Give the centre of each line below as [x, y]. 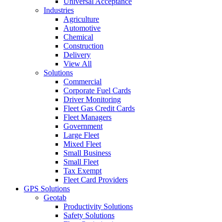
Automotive [82, 28]
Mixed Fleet [82, 144]
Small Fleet [81, 162]
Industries [59, 10]
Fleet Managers [87, 117]
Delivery [77, 55]
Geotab [55, 197]
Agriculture [81, 19]
